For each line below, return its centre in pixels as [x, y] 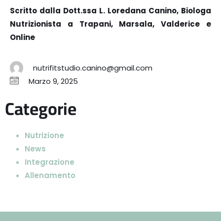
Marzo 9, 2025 [53, 81]
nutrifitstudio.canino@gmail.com [93, 68]
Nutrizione [44, 135]
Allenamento [50, 175]
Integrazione [50, 162]
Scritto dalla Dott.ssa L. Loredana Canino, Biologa [110, 11]
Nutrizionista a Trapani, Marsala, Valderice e [110, 24]
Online [22, 37]
